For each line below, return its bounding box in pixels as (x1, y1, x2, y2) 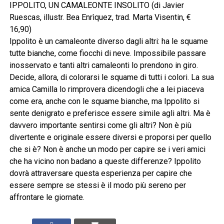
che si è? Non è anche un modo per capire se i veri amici (9, 144, 205, 154)
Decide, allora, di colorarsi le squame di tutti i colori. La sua (9, 72, 214, 82)
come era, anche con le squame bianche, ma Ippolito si (9, 96, 199, 106)
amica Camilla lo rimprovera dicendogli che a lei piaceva (9, 84, 204, 94)
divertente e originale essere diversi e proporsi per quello (9, 132, 211, 142)
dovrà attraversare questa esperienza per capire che (9, 168, 192, 178)
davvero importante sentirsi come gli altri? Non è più (9, 120, 191, 130)
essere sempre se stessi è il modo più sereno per (9, 180, 186, 190)
